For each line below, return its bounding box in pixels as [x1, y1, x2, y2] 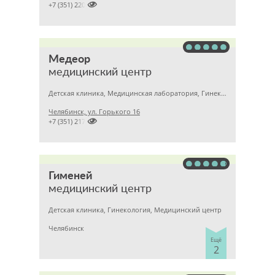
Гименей [48, 171, 92, 182]
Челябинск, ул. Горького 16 [48, 107, 140, 116]
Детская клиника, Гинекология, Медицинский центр [48, 205, 222, 214]
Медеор [48, 54, 90, 65]
